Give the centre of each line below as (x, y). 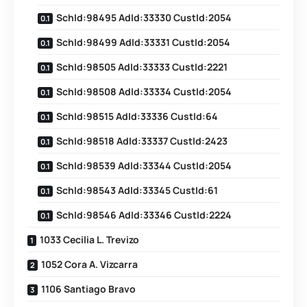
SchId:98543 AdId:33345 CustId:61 (137, 190)
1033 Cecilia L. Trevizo (89, 240)
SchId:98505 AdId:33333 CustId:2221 (142, 67)
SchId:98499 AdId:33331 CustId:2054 (143, 42)
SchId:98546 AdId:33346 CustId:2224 (144, 215)
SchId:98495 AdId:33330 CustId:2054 (144, 17)
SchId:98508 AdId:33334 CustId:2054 (144, 91)
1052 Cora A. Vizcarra (89, 264)
